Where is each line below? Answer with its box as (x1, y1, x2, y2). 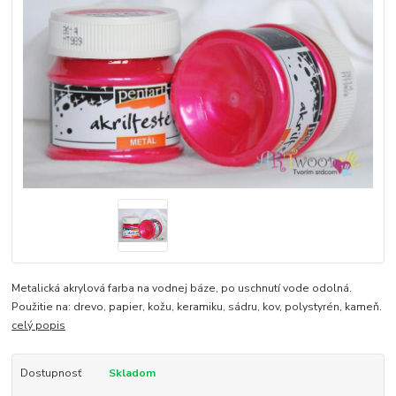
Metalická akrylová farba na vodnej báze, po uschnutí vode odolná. (11, 280, 353, 295)
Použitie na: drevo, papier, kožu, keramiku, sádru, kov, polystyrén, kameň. (11, 299, 383, 314)
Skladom (108, 365, 156, 380)
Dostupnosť (19, 365, 81, 380)
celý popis (11, 317, 66, 332)
